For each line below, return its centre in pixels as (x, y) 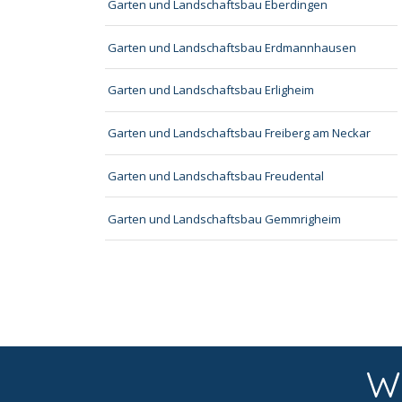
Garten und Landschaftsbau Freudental (216, 175)
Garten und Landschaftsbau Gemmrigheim (225, 218)
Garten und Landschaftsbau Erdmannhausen (232, 47)
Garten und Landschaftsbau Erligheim (211, 90)
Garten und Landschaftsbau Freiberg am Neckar (240, 133)
